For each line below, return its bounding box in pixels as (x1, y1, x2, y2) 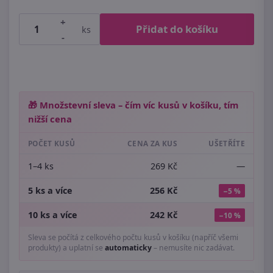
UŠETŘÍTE (208, 138, 245, 148)
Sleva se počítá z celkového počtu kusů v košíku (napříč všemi (28, 232, 238, 243)
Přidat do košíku (136, 22, 218, 36)
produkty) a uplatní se (28, 243, 105, 253)
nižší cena (28, 113, 72, 125)
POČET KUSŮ (28, 138, 76, 148)
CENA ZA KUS (127, 138, 177, 148)
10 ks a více (28, 209, 77, 221)
